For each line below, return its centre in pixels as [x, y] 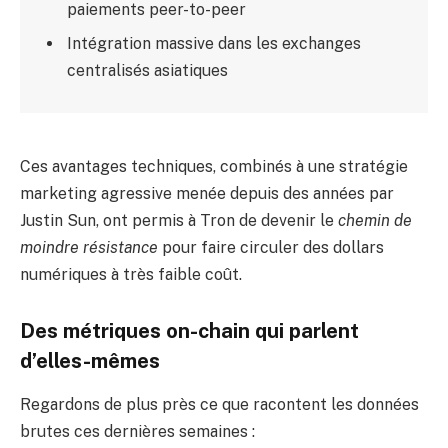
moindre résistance [89, 247]
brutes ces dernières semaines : [137, 431]
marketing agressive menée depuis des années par [207, 193]
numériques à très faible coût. [131, 274]
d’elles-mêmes [90, 360]
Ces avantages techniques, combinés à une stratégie [214, 166]
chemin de [375, 220]
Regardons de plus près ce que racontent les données [219, 404]
